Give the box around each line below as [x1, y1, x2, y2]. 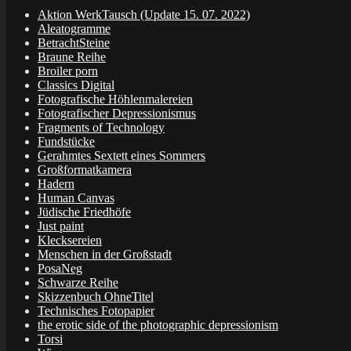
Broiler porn [38, 63, 98, 78]
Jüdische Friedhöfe [38, 204, 131, 219]
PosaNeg [38, 261, 82, 275]
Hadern [38, 176, 74, 190]
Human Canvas [38, 190, 114, 204]
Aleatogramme [38, 21, 110, 35]
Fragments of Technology [38, 120, 165, 134]
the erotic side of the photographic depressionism [38, 317, 278, 331]
